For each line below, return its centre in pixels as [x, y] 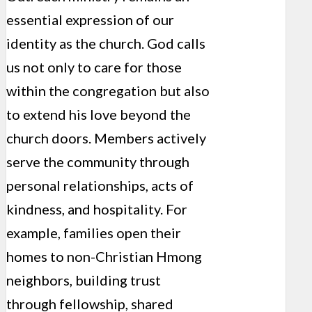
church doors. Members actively [106, 138]
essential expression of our [90, 19]
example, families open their [94, 232]
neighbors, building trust [84, 280]
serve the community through [98, 161]
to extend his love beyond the [99, 114]
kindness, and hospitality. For [97, 209]
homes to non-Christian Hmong [104, 256]
